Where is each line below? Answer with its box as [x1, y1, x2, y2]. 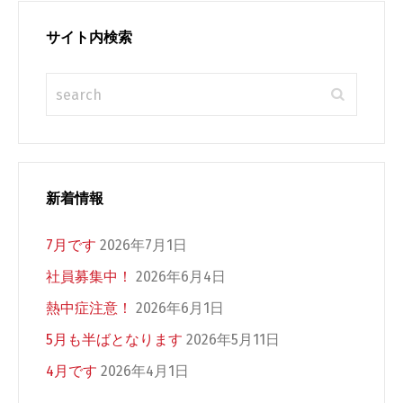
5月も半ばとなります [46, 331, 183, 348]
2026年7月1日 [100, 237, 187, 254]
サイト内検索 [46, 29, 132, 46]
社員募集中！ [46, 268, 132, 285]
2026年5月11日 [186, 331, 280, 348]
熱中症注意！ [46, 300, 132, 317]
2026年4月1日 [101, 363, 189, 380]
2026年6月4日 [136, 268, 226, 285]
